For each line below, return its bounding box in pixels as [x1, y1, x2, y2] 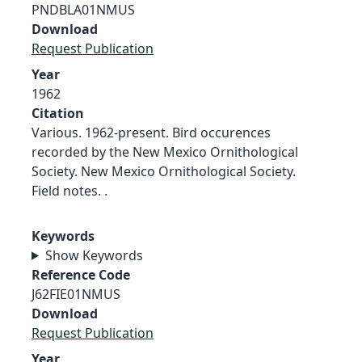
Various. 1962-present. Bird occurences [32, 123, 271, 141]
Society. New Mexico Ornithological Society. [32, 162, 296, 180]
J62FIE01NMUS [32, 284, 120, 303]
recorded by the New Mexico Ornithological [32, 142, 298, 161]
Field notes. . [32, 181, 107, 200]
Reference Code [32, 265, 130, 284]
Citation [32, 103, 84, 122]
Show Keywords [44, 246, 143, 264]
